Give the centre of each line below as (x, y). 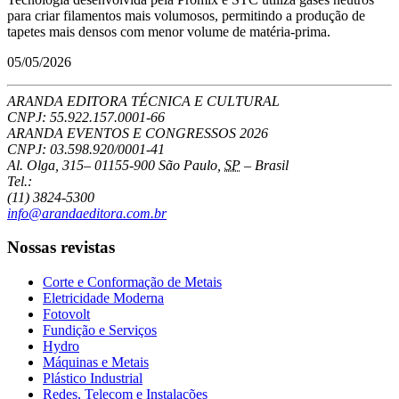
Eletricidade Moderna (103, 298)
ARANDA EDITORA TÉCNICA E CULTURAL (143, 101)
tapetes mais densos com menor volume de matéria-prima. (169, 31)
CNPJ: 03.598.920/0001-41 (86, 149)
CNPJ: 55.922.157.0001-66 (86, 117)
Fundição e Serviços (100, 330)
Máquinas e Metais (96, 362)
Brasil (272, 165)
